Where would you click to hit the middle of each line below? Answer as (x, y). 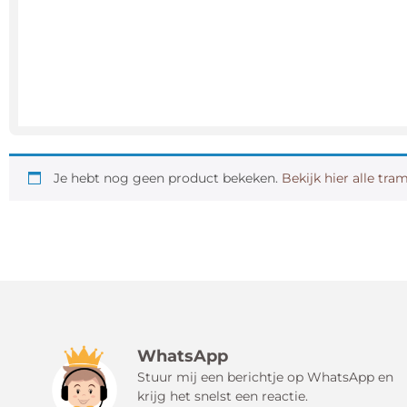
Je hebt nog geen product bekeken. (168, 179)
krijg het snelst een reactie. (223, 397)
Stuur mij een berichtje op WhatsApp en (266, 377)
